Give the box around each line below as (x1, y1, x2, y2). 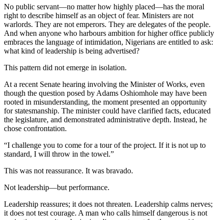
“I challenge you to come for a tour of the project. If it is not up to (4, 140, 206, 149)
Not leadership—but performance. (4, 183, 110, 192)
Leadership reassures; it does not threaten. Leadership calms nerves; (4, 199, 213, 208)
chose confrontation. (4, 124, 67, 133)
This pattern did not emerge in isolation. (4, 63, 127, 72)
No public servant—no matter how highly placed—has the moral (4, 2, 204, 11)
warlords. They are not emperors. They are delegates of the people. (4, 20, 211, 28)
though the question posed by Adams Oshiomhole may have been (4, 88, 207, 97)
